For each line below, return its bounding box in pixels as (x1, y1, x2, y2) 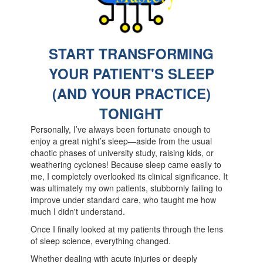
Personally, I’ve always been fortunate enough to (31, 123, 211, 136)
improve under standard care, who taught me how (31, 194, 217, 206)
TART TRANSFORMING (58, 43, 214, 64)
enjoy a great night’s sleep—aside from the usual (31, 135, 213, 147)
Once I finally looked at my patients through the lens (31, 223, 224, 235)
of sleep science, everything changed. (31, 235, 171, 247)
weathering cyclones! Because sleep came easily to (31, 159, 222, 171)
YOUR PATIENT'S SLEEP (48, 63, 214, 84)
